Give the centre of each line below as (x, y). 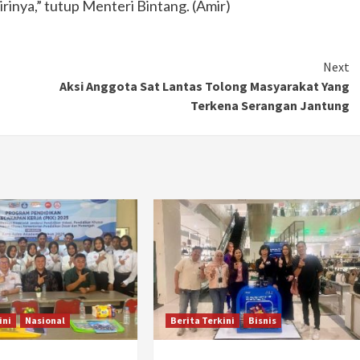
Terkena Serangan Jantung (270, 105)
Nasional (45, 320)
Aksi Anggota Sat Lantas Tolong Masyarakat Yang (205, 86)
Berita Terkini (203, 320)
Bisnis (263, 320)
